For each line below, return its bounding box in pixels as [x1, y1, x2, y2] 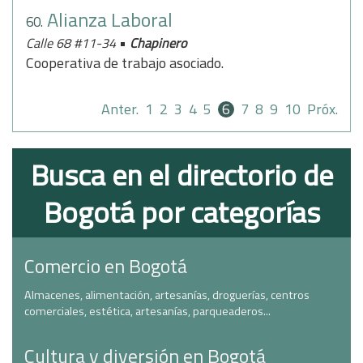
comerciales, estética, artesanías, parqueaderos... [24, 302, 271, 320]
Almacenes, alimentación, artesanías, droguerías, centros [24, 286, 310, 304]
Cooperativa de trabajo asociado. [26, 52, 224, 74]
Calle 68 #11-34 [26, 33, 119, 53]
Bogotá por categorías [43, 190, 320, 234]
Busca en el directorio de [30, 152, 333, 197]
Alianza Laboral [47, 5, 173, 34]
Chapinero [130, 33, 187, 53]
